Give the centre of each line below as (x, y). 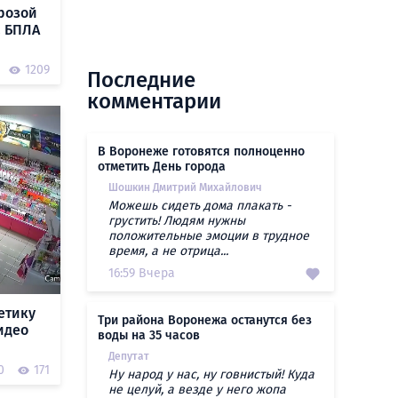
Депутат (129, 356)
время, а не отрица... (168, 251)
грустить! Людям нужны (177, 221)
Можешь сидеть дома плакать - (200, 206)
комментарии (154, 101)
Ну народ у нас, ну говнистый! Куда (211, 374)
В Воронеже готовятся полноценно (201, 151)
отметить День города (162, 167)
